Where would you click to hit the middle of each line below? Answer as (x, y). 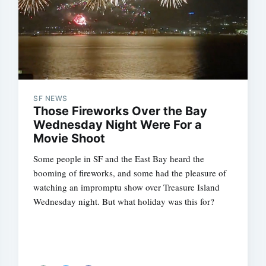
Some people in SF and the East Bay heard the (119, 159)
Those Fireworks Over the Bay (121, 111)
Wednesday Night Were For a (118, 125)
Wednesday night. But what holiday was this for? (124, 202)
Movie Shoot (69, 139)
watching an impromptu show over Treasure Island (127, 187)
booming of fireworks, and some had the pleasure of (130, 173)
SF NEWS (50, 99)
